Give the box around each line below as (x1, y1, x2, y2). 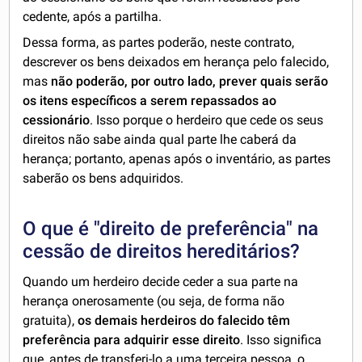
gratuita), (23, 313, 78, 329)
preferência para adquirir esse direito (23, 332, 241, 348)
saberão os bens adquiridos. (23, 170, 184, 187)
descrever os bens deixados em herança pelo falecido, (23, 54, 330, 70)
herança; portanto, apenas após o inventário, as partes (23, 151, 331, 167)
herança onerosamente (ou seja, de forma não (23, 293, 285, 309)
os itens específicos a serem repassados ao (23, 93, 277, 109)
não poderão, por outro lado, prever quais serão (51, 74, 329, 90)
